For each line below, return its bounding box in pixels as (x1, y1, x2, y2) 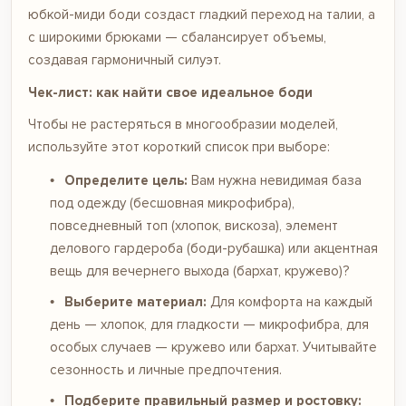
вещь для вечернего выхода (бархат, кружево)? (50, 262, 349, 279)
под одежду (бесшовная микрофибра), (50, 194, 295, 211)
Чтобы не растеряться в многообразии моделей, (28, 116, 338, 132)
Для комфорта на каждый (206, 293, 372, 310)
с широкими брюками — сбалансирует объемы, (28, 29, 326, 45)
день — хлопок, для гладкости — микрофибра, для (50, 315, 369, 333)
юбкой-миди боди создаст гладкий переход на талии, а (28, 6, 375, 23)
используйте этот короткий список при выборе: (28, 139, 330, 155)
